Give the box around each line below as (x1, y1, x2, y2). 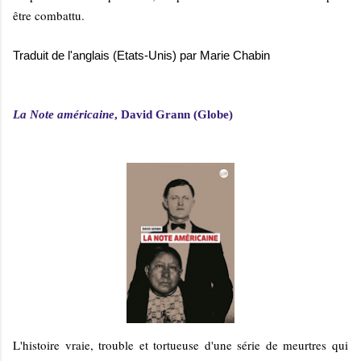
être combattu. (13, 7, 85, 24)
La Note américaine (13, 108, 114, 122)
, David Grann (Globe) (114, 108, 233, 122)
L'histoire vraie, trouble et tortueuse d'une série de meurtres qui (13, 336, 348, 353)
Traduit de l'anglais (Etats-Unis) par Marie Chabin (13, 48, 270, 63)
